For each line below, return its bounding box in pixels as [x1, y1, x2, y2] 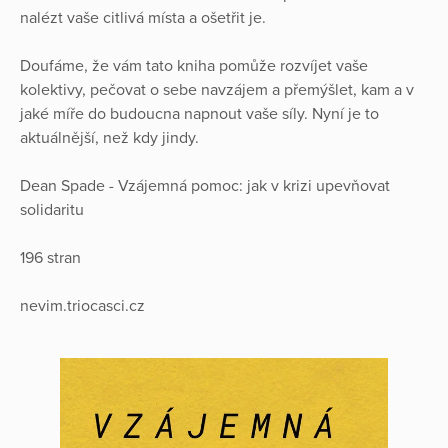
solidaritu [20, 199, 84, 220]
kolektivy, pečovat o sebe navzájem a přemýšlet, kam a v [20, 79, 414, 100]
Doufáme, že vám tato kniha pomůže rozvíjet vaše [20, 55, 368, 76]
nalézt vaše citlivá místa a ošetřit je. [20, 7, 266, 28]
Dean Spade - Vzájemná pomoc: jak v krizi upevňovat [20, 175, 390, 196]
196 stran [20, 247, 81, 268]
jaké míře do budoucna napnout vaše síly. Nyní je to [20, 103, 379, 124]
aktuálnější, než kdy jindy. [20, 127, 199, 148]
